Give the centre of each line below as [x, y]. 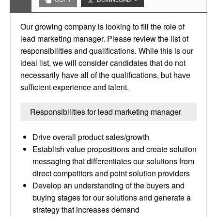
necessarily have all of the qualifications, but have [105, 75]
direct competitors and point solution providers [111, 173]
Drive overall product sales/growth [91, 137]
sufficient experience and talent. [75, 87]
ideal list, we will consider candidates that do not [103, 63]
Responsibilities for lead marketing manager [106, 112]
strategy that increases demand [86, 209]
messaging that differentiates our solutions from [113, 161]
